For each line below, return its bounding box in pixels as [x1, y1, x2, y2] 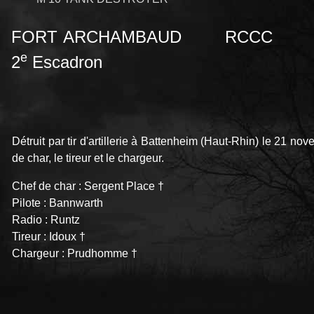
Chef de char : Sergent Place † [12, 180, 164, 193]
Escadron [27, 53, 102, 72]
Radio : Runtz [12, 214, 80, 226]
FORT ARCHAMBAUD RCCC [11, 27, 303, 47]
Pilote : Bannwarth [12, 197, 103, 210]
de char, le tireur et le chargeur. [12, 152, 164, 165]
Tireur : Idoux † [12, 231, 86, 243]
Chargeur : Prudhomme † [12, 247, 137, 260]
